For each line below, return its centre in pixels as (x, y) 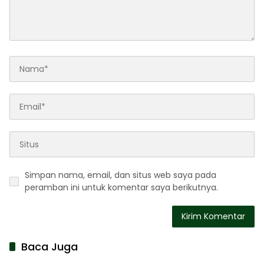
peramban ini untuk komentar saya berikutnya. (121, 188)
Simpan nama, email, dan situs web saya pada (121, 175)
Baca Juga (49, 247)
